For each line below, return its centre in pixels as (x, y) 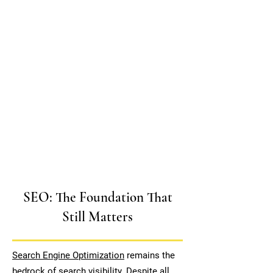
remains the (150, 255)
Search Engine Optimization (68, 255)
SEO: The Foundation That (97, 197)
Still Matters (97, 217)
